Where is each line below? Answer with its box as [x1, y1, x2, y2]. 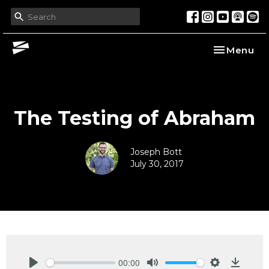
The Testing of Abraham [14, 106, 255, 130]
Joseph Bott [130, 147, 182, 157]
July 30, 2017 [130, 159, 184, 169]
